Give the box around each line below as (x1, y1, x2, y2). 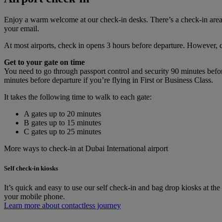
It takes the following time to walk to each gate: (4, 93, 154, 102)
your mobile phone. (4, 192, 65, 201)
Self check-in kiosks (4, 164, 58, 172)
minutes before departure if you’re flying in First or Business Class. (4, 76, 213, 85)
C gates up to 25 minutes (24, 127, 101, 136)
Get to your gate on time (4, 58, 85, 67)
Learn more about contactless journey (4, 201, 121, 210)
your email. (4, 24, 39, 33)
